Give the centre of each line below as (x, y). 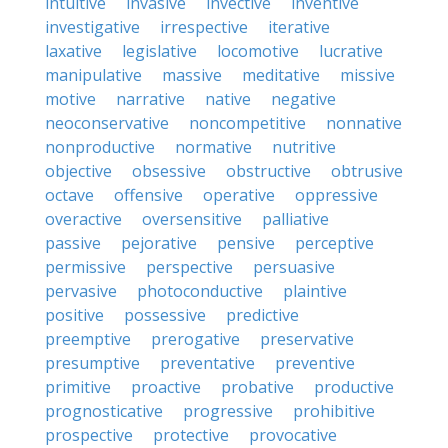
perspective (189, 267)
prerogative (195, 339)
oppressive (336, 195)
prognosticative (104, 411)
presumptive (92, 363)
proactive (166, 387)
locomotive (258, 51)
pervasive (81, 291)
